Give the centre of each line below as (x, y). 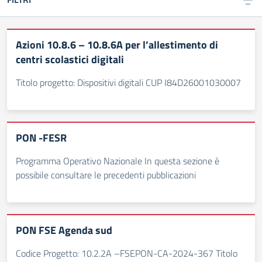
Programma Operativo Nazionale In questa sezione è (118, 161)
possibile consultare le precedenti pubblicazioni (106, 175)
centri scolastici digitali (70, 59)
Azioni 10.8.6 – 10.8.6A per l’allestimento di (117, 45)
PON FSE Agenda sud (64, 230)
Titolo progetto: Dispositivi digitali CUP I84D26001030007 (128, 82)
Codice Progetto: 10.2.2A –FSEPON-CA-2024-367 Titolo (127, 253)
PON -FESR (41, 138)
